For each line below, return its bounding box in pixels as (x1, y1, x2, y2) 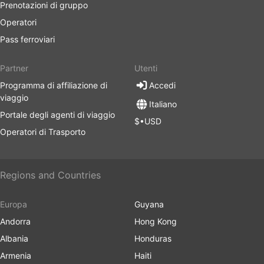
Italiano (149, 99, 177, 110)
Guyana (134, 199, 164, 209)
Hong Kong (134, 216, 177, 226)
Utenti (134, 63, 157, 73)
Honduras (134, 233, 171, 243)
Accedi (149, 80, 176, 90)
